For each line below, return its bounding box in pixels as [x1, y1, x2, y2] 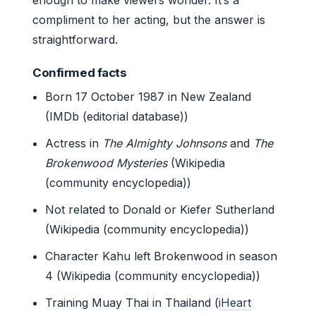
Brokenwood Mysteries [45, 155, 168, 170]
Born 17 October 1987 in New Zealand [45, 89, 252, 104]
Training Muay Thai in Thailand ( [45, 295, 219, 310]
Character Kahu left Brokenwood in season [45, 248, 278, 263]
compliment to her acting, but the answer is [32, 12, 265, 27]
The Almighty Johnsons [102, 135, 227, 150]
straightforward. [32, 32, 118, 47]
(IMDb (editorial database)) [45, 109, 189, 123]
